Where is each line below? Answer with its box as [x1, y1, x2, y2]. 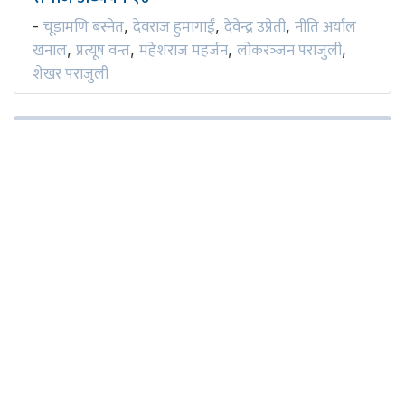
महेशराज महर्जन [139, 38, 228, 64]
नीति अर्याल [295, 14, 356, 41]
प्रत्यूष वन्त [76, 38, 130, 64]
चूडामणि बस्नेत [43, 14, 124, 41]
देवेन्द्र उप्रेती [224, 14, 286, 41]
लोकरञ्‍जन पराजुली [237, 38, 342, 64]
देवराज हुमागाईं [133, 14, 215, 41]
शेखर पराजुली [33, 61, 108, 88]
